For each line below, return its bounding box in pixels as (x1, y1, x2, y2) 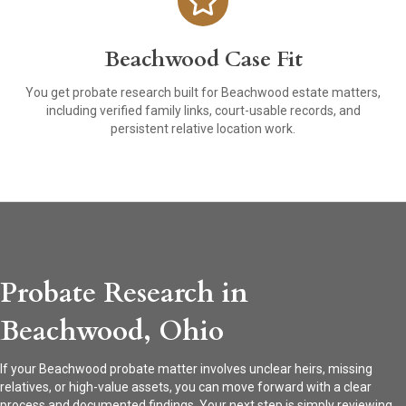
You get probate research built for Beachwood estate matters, (25, 85, 381, 101)
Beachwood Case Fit (103, 44, 303, 75)
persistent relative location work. (111, 121, 295, 137)
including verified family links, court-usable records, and (45, 103, 361, 119)
